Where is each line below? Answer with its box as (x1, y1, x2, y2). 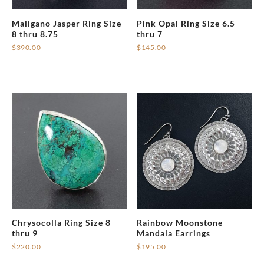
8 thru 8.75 (12, 29, 58, 39)
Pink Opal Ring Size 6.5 (137, 18, 236, 29)
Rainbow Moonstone (137, 217, 223, 227)
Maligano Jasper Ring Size (12, 18, 121, 29)
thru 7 (137, 29, 163, 39)
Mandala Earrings (137, 227, 211, 238)
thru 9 (12, 227, 38, 238)
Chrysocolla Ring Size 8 (12, 217, 111, 227)
